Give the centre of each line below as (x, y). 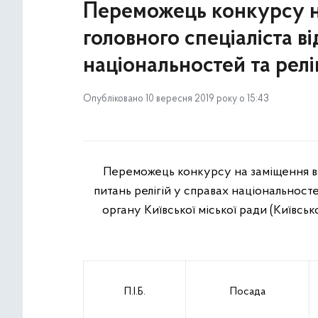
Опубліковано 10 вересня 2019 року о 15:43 (176, 99)
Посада (247, 292)
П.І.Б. (135, 292)
